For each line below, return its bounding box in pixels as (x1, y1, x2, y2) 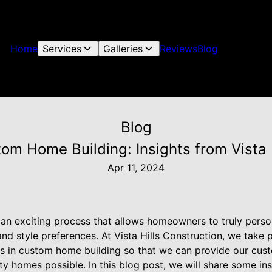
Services (42, 42, 81, 55)
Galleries (103, 42, 143, 55)
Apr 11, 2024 (107, 161, 165, 174)
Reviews (159, 42, 197, 55)
